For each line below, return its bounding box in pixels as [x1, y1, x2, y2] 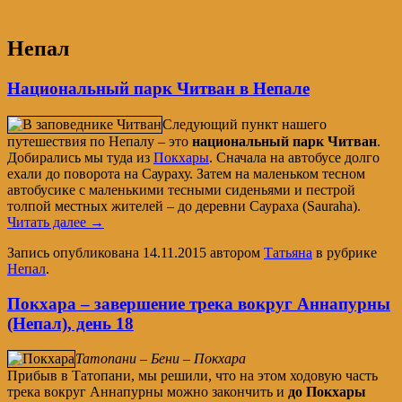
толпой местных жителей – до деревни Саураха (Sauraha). [7, 198, 361, 214]
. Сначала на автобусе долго [209, 150, 380, 166]
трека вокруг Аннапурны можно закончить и [7, 384, 288, 400]
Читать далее [7, 214, 90, 231]
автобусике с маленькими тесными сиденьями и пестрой [7, 182, 355, 198]
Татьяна [264, 245, 312, 261]
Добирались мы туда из [7, 150, 153, 166]
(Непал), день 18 [7, 313, 134, 333]
